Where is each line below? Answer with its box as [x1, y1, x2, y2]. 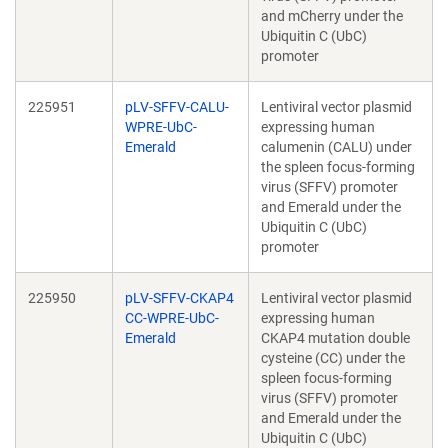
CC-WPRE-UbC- [125, 310, 219, 326]
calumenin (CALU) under [261, 139, 412, 155]
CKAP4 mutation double [261, 330, 410, 346]
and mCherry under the [261, 8, 403, 24]
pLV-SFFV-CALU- [125, 99, 229, 115]
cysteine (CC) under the [261, 350, 405, 366]
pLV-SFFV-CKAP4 [125, 290, 234, 306]
